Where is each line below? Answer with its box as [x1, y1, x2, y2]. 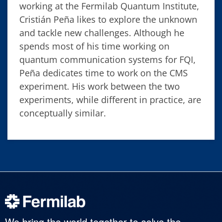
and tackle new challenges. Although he [19, 26, 184, 39]
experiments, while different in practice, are [19, 93, 201, 106]
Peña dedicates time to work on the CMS [19, 66, 188, 79]
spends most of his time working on [19, 40, 169, 52]
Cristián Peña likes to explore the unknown [19, 13, 197, 25]
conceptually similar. [19, 107, 106, 119]
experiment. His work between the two [19, 80, 180, 92]
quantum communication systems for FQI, [19, 53, 196, 65]
